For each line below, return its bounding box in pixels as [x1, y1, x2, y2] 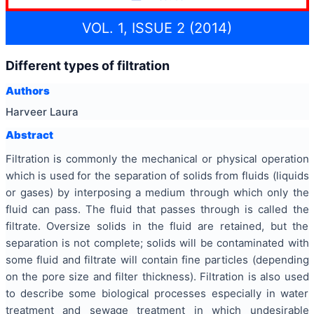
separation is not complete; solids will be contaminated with [5, 236, 309, 250]
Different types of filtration [5, 57, 170, 73]
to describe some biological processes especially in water [5, 287, 309, 300]
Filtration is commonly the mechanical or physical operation [5, 152, 309, 165]
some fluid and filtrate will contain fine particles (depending [5, 253, 309, 266]
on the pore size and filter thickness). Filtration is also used [5, 270, 309, 283]
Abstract [5, 128, 53, 142]
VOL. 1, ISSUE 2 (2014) [82, 19, 232, 36]
